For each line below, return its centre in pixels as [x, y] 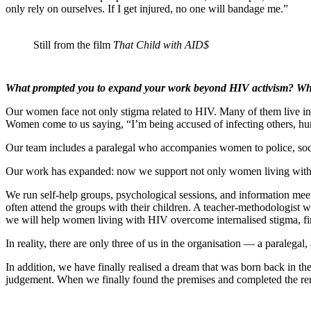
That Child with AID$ [161, 44]
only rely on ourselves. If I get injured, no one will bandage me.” [147, 8]
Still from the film [73, 44]
